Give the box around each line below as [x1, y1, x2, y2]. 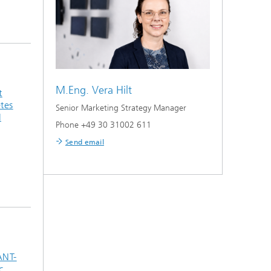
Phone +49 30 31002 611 [56, 119, 151, 130]
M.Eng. [56, 83, 89, 97]
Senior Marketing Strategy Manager [56, 102, 186, 113]
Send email [65, 137, 104, 146]
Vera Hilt [92, 83, 132, 97]
